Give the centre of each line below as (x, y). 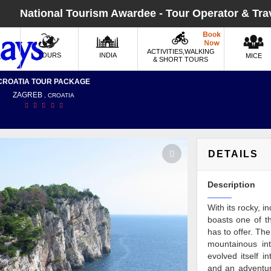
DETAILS (233, 154)
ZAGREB (29, 95)
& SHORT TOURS (181, 60)
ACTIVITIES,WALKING (181, 52)
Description (231, 184)
